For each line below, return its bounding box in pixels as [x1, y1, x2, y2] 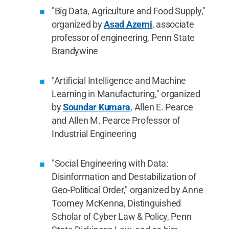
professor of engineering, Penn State [51, 32, 195, 43]
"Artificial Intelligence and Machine [51, 75, 187, 86]
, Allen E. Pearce [130, 101, 193, 112]
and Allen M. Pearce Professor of [51, 114, 180, 126]
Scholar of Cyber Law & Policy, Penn [51, 211, 192, 222]
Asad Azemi [104, 18, 152, 30]
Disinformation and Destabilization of [51, 171, 196, 182]
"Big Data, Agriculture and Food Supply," [51, 5, 205, 16]
